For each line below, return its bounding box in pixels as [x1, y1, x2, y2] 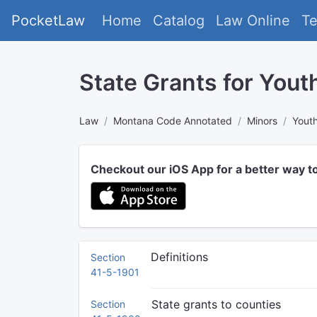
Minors [247, 115, 277, 127]
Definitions [151, 250, 208, 264]
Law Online [216, 12, 290, 29]
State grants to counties [151, 297, 281, 311]
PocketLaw [11, 12, 85, 29]
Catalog [153, 12, 204, 29]
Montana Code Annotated [113, 115, 232, 127]
